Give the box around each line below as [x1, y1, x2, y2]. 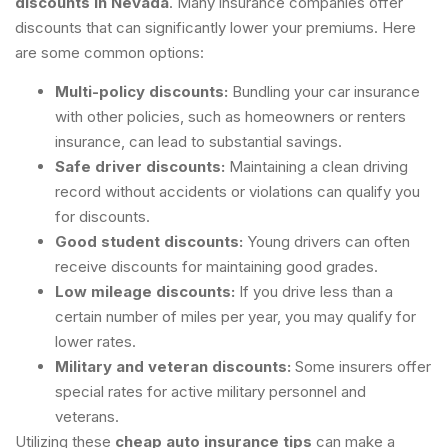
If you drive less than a [235, 282, 393, 302]
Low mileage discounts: [55, 282, 235, 302]
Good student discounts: [55, 232, 243, 252]
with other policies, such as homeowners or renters [55, 107, 406, 127]
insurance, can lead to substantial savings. [55, 132, 342, 152]
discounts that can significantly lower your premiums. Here [15, 18, 416, 38]
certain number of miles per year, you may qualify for [55, 307, 416, 327]
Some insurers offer [291, 357, 431, 377]
